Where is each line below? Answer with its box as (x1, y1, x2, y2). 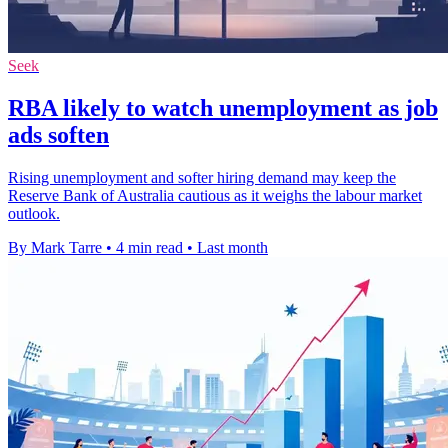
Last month (197, 239, 268, 257)
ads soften (8, 122, 109, 149)
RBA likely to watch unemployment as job (8, 95, 438, 122)
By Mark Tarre (8, 239, 102, 257)
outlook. (8, 205, 60, 223)
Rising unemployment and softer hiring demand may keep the (8, 169, 396, 187)
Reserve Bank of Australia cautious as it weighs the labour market (8, 187, 422, 205)
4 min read (116, 239, 183, 257)
